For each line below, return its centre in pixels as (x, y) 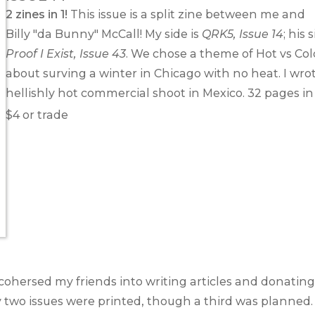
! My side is (171, 34)
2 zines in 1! (37, 14)
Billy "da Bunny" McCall (73, 34)
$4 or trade (37, 115)
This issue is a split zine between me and (186, 14)
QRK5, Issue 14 (243, 34)
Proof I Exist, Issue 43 (66, 53)
